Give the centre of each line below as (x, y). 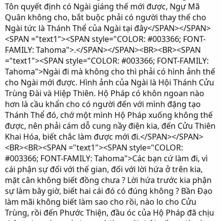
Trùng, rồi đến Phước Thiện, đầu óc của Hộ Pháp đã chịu (110, 213)
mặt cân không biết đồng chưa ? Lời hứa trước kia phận (108, 180)
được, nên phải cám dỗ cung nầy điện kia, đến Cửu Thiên (110, 126)
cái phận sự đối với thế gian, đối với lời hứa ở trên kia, (104, 169)
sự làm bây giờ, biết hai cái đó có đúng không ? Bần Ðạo (109, 191)
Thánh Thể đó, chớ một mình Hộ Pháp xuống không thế (109, 115)
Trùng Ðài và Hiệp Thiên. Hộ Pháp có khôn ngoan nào (105, 93)
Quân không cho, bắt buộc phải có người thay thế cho (106, 17)
